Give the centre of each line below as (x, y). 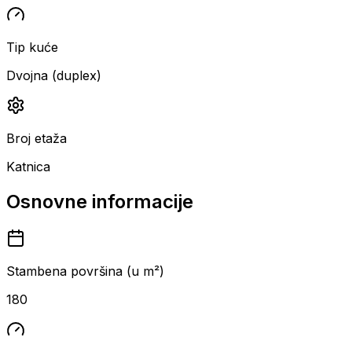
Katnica (28, 166)
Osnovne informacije (100, 201)
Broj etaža (37, 138)
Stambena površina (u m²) (85, 271)
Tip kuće (32, 47)
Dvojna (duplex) (54, 75)
